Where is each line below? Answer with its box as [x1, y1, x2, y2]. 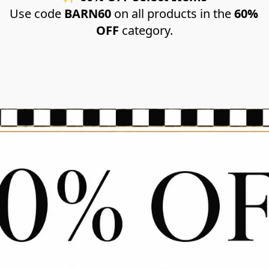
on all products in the [111, 5, 234, 22]
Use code [10, 5, 64, 22]
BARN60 [64, 5, 111, 22]
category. [119, 22, 173, 38]
